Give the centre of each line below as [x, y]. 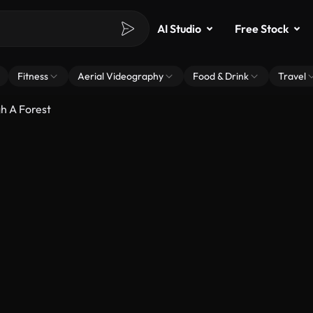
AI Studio [179, 29]
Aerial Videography [121, 76]
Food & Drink [221, 76]
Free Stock [262, 29]
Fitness [33, 76]
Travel [292, 76]
